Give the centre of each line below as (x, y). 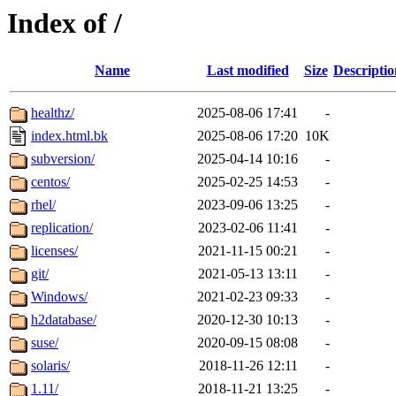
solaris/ (50, 366)
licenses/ (54, 251)
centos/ (50, 182)
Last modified (247, 71)
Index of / (65, 23)
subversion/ (63, 159)
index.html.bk (69, 136)
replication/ (62, 228)
